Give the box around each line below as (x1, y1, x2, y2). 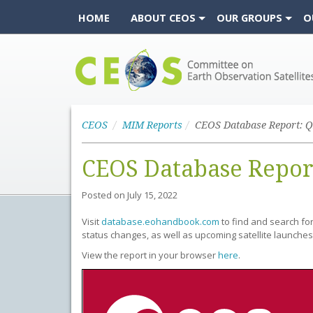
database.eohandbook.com (101, 215, 219, 228)
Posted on (82, 189, 127, 201)
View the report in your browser (82, 249, 218, 261)
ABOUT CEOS (131, 10, 196, 24)
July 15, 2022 (127, 189, 177, 201)
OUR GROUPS (217, 10, 282, 24)
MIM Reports (122, 119, 182, 131)
